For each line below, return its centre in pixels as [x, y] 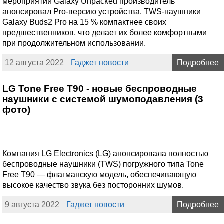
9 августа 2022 [32, 204]
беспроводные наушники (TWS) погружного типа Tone [103, 164]
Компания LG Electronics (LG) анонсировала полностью [105, 153]
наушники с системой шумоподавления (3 [103, 99]
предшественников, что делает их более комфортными [105, 32]
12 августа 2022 [34, 62]
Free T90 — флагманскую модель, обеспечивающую [99, 174]
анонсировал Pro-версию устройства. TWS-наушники [102, 11]
